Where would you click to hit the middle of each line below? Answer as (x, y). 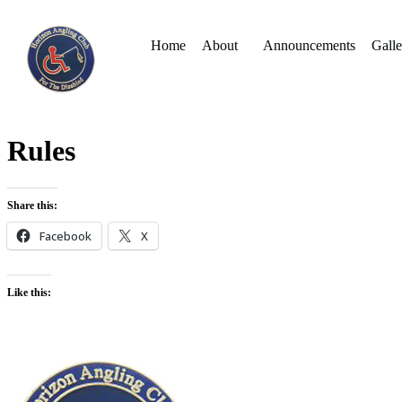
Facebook (66, 236)
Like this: (29, 292)
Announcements (309, 45)
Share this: (32, 205)
